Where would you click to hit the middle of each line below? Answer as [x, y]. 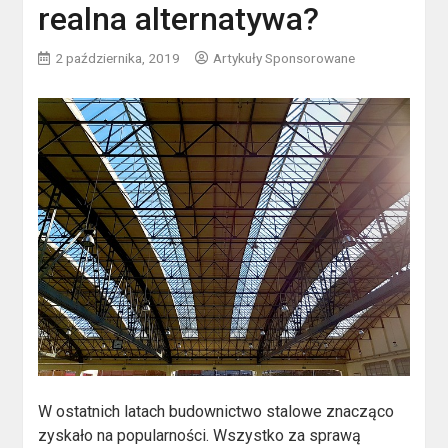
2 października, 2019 [118, 58]
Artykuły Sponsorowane [284, 58]
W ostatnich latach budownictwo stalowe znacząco [216, 412]
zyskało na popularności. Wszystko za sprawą [200, 436]
